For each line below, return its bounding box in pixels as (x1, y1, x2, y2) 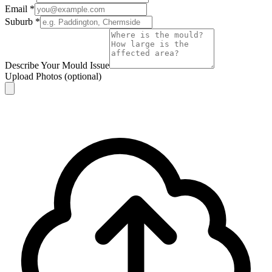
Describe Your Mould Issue (5, 59, 109, 70)
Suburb (5, 16, 35, 27)
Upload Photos (5, 70, 64, 81)
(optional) (64, 70, 101, 81)
